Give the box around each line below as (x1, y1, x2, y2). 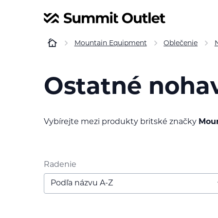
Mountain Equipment (74, 40, 147, 47)
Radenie (44, 161, 76, 169)
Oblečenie (163, 40, 198, 47)
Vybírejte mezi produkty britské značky (44, 118, 199, 126)
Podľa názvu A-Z (50, 179, 113, 187)
